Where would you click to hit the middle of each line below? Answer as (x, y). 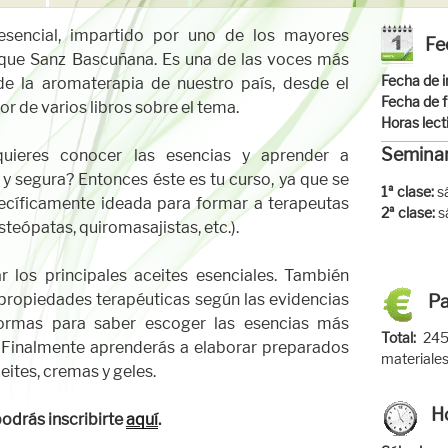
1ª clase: (409, 191)
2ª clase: (409, 212)
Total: (402, 337)
